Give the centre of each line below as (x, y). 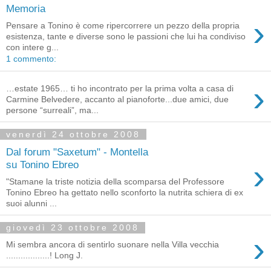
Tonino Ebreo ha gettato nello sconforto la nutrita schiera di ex (125, 193)
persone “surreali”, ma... (52, 110)
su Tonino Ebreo (42, 164)
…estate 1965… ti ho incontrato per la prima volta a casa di (120, 88)
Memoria (26, 8)
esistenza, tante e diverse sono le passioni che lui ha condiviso (126, 37)
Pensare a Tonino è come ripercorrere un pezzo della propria (123, 26)
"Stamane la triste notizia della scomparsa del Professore (115, 182)
